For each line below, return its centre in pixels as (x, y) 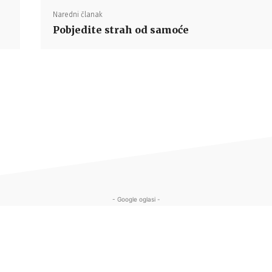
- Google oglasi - (136, 199)
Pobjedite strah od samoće (121, 30)
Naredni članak (77, 15)
